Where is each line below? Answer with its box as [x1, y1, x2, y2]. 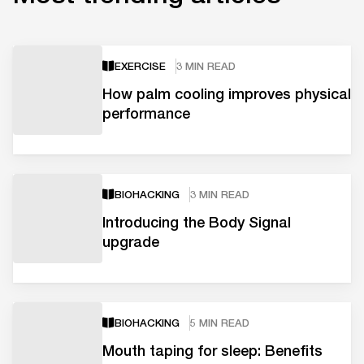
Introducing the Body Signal [102, 212, 291, 231]
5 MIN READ [190, 315, 249, 329]
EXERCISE [115, 58, 166, 72]
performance [102, 103, 190, 122]
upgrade [102, 232, 159, 250]
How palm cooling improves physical [102, 84, 351, 102]
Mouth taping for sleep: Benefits [102, 340, 323, 359]
